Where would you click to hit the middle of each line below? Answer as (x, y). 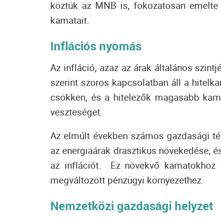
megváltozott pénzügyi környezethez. (127, 180)
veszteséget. (78, 112)
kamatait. (70, 20)
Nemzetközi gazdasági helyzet (132, 206)
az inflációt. (80, 165)
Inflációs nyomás (96, 46)
